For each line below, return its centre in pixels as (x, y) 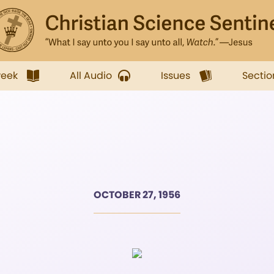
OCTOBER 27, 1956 (137, 195)
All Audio (91, 76)
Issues (176, 76)
